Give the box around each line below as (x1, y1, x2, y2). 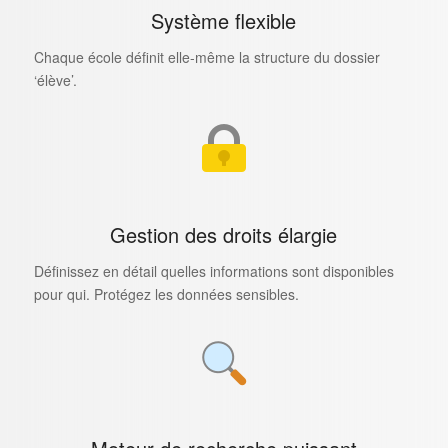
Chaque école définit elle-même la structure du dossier (33, 47, 380, 68)
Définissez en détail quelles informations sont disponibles (33, 261, 394, 282)
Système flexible (151, 6, 297, 36)
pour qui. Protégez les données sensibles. (33, 284, 299, 305)
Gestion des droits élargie (110, 220, 338, 250)
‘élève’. (33, 70, 77, 91)
